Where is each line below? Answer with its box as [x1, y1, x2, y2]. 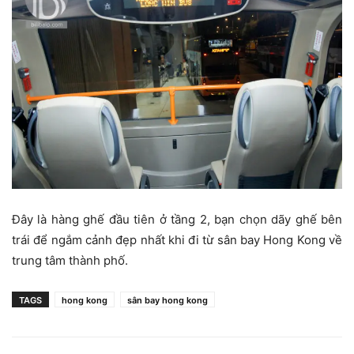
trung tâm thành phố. [12, 253, 128, 269]
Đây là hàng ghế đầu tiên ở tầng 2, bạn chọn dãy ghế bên [12, 212, 342, 228]
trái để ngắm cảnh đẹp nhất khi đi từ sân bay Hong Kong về [12, 232, 342, 248]
